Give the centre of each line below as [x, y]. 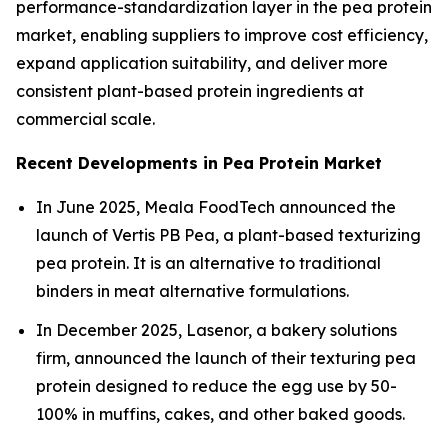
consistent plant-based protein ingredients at [190, 90]
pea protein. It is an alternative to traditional [208, 262]
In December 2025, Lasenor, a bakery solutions [216, 329]
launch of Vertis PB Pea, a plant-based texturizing [228, 234]
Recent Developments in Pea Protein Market [199, 162]
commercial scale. [85, 118]
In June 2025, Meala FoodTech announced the [216, 206]
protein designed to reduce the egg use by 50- [216, 385]
